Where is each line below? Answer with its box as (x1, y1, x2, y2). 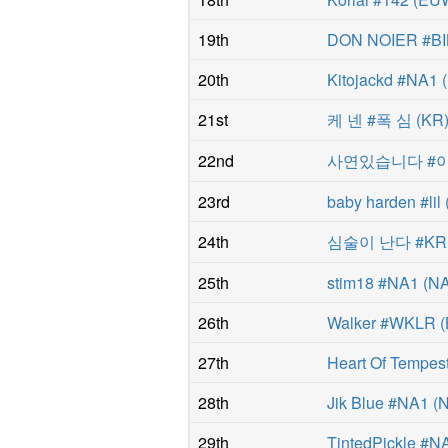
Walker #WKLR (327, 310, 437, 334)
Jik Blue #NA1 (327, 390, 430, 414)
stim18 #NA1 (327, 270, 420, 294)
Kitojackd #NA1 (327, 67, 439, 91)
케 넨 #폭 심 (327, 107, 413, 131)
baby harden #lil (327, 189, 442, 213)
